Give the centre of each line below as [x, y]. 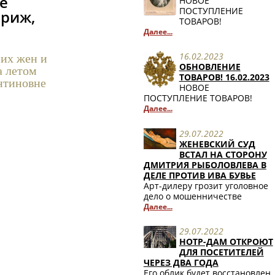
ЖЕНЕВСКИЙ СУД [217, 144]
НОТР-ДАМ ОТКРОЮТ [226, 242]
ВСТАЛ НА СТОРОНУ [223, 154]
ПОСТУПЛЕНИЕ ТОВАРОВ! [198, 98]
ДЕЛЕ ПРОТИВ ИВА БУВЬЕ [199, 175]
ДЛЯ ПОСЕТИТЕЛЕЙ [221, 252]
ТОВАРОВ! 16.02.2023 [224, 77]
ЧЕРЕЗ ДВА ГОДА [181, 263]
